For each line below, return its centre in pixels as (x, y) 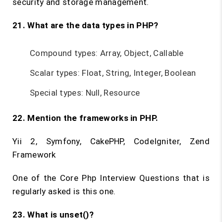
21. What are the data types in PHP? (85, 25)
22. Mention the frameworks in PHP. (85, 118)
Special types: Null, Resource (85, 93)
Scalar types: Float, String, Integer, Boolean (113, 73)
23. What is (36, 215)
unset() (74, 215)
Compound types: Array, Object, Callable (107, 53)
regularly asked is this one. (64, 191)
